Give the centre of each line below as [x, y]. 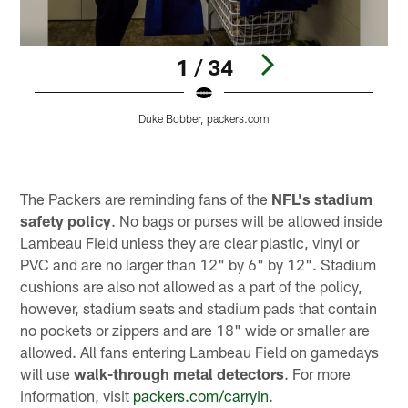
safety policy [66, 221]
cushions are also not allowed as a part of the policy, [192, 286]
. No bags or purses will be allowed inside [247, 221]
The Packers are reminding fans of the [146, 199]
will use [47, 374]
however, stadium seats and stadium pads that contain [199, 308]
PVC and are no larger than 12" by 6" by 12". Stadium [199, 265]
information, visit [77, 396]
